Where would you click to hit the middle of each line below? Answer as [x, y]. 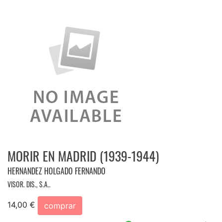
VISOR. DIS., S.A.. [29, 184]
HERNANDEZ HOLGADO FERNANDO [56, 171]
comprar [60, 205]
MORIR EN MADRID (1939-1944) [83, 156]
